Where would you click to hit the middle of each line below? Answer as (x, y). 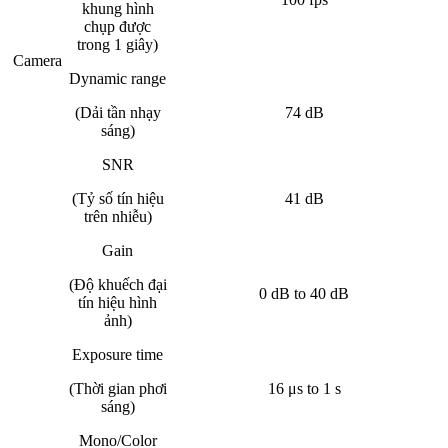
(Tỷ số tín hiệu (117, 199)
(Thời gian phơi (117, 389)
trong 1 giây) (117, 45)
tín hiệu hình (117, 303)
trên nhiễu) (117, 217)
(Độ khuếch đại (117, 285)
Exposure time (117, 355)
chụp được (117, 27)
